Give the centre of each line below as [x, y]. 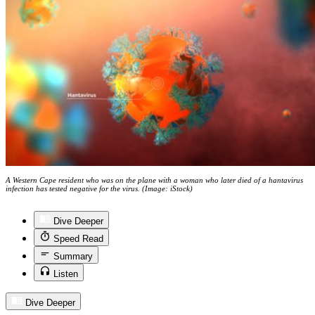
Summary [73, 257]
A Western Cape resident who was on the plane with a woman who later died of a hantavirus [154, 180]
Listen [66, 274]
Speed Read [78, 239]
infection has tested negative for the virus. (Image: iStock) [99, 189]
